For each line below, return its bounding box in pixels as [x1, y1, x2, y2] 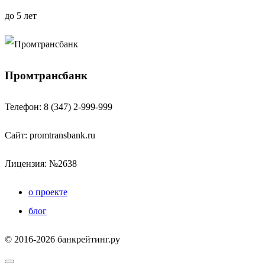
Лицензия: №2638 [5, 159, 77, 169]
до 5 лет [5, 10, 37, 21]
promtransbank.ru [30, 130, 95, 140]
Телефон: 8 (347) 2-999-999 [5, 102, 112, 112]
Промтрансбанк [5, 69, 88, 82]
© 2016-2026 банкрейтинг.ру [5, 234, 120, 244]
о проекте [28, 187, 67, 197]
